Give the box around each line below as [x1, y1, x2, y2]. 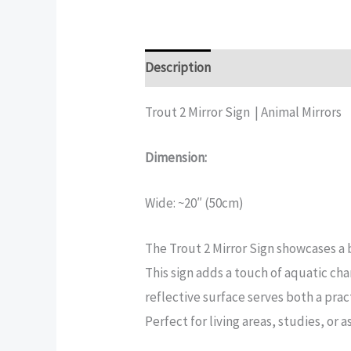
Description [145, 59, 212, 77]
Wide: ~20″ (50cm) [145, 194, 244, 212]
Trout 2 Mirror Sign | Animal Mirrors [145, 103, 342, 121]
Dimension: [145, 148, 208, 166]
